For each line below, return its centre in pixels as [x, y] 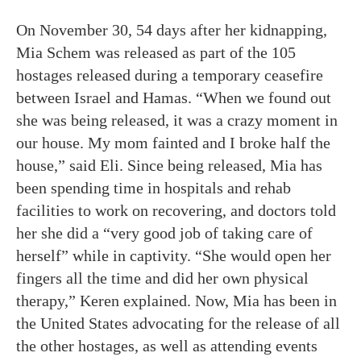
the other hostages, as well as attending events [167, 346]
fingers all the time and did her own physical [162, 278]
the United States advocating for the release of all [178, 323]
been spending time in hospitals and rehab [154, 188]
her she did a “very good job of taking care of [164, 233]
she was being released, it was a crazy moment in [177, 120]
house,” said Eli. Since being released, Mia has [169, 165]
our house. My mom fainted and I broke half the [173, 143]
